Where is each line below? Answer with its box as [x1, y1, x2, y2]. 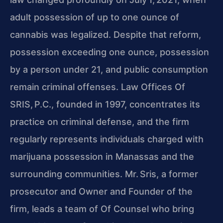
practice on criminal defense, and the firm [10, 116, 189, 127]
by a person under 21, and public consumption [10, 64, 208, 75]
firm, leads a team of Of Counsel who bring [10, 203, 194, 214]
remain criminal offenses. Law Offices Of [10, 81, 185, 92]
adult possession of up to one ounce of [10, 11, 179, 22]
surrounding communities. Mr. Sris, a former [10, 168, 198, 179]
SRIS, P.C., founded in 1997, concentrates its [10, 99, 200, 110]
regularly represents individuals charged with [10, 133, 204, 144]
